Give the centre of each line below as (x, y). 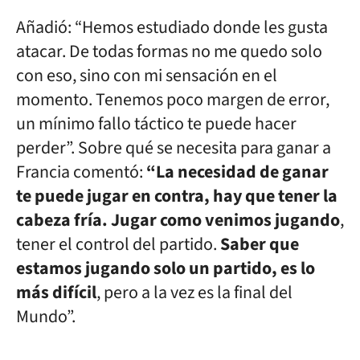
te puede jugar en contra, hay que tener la (177, 196)
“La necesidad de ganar (237, 172)
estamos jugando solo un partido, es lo (166, 268)
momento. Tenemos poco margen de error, (173, 100)
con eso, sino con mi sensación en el (147, 76)
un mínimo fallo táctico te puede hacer (156, 124)
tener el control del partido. (117, 244)
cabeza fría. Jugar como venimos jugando (178, 220)
